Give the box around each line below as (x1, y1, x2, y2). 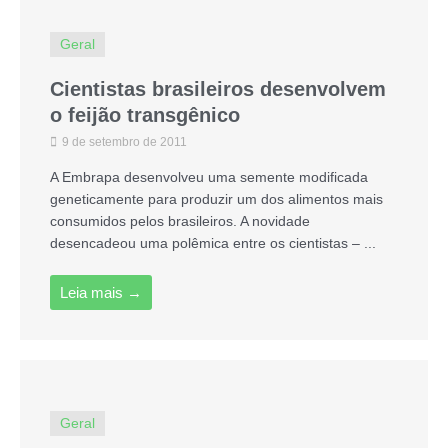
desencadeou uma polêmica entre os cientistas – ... (50, 235, 376, 251)
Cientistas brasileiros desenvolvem (50, 77, 386, 100)
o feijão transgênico (50, 103, 240, 126)
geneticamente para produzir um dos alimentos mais (50, 191, 383, 207)
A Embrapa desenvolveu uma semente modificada (50, 169, 368, 185)
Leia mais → (60, 283, 142, 301)
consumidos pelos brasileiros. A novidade (50, 213, 310, 229)
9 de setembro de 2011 (59, 134, 187, 149)
